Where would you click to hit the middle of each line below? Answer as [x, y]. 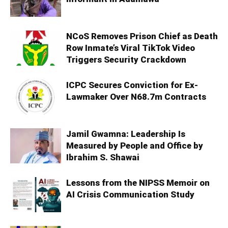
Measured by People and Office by [135, 146]
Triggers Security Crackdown [126, 60]
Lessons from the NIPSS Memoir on [138, 183]
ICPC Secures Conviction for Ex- [132, 85]
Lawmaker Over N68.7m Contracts [136, 97]
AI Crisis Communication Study [130, 195]
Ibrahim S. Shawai [103, 158]
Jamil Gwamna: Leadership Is [126, 134]
